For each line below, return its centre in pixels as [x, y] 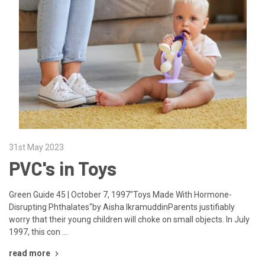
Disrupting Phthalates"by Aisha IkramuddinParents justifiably [122, 207]
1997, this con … [38, 232]
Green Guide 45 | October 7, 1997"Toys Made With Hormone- [120, 194]
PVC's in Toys [63, 168]
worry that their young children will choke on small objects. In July [129, 219]
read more [30, 253]
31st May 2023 [36, 147]
